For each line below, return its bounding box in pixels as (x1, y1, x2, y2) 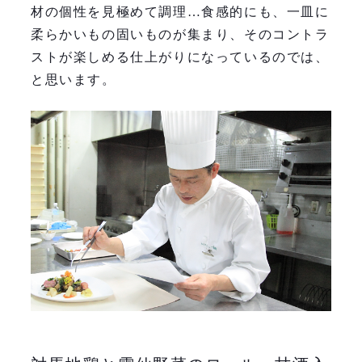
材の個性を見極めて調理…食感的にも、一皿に (31, 5, 330, 19)
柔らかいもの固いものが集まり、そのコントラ (31, 27, 330, 42)
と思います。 (31, 73, 116, 87)
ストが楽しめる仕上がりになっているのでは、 (31, 50, 330, 65)
